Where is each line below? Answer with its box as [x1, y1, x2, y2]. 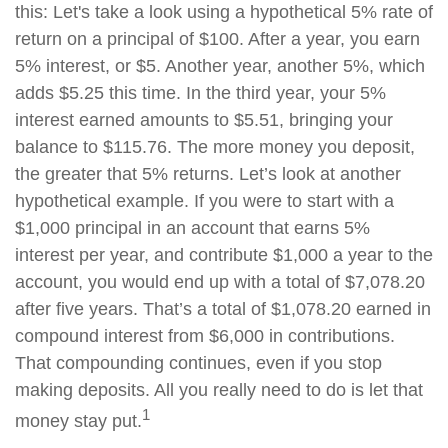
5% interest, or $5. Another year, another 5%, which [15, 56, 425, 76]
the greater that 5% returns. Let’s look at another [15, 164, 401, 184]
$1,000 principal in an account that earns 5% [15, 218, 370, 238]
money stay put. [15, 411, 142, 431]
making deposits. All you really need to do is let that [15, 380, 423, 400]
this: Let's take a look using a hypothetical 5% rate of [15, 2, 433, 22]
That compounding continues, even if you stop [15, 353, 382, 373]
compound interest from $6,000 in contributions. [15, 326, 395, 346]
